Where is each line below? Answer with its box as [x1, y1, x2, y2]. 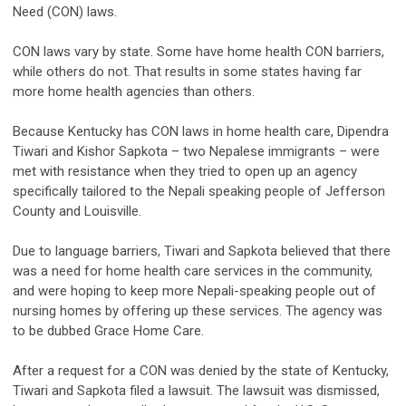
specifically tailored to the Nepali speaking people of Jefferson [13, 182, 385, 199]
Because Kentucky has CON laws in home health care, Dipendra [13, 122, 389, 140]
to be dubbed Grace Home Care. [13, 322, 204, 339]
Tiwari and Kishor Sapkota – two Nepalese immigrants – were [13, 142, 380, 159]
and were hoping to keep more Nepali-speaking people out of [13, 282, 376, 299]
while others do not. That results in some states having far [13, 63, 362, 80]
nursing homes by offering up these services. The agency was [13, 302, 382, 319]
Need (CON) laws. [13, 3, 117, 20]
